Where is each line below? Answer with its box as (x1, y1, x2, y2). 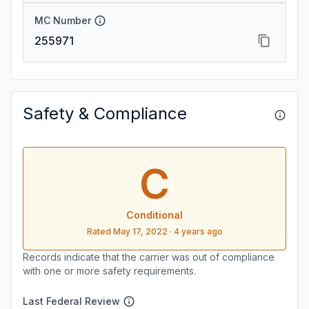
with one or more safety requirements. (23, 265, 196, 277)
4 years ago (173, 226, 223, 237)
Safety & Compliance (23, 103, 187, 123)
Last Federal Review (23, 295, 120, 307)
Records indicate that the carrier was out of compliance (23, 251, 275, 263)
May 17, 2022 (112, 226, 168, 237)
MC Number (34, 14, 91, 26)
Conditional (126, 209, 183, 221)
